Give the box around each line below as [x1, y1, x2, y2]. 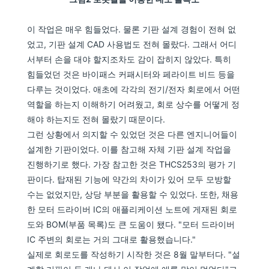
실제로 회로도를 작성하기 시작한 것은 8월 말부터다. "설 [27, 249, 241, 259]
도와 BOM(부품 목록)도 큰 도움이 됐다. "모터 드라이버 [27, 219, 235, 229]
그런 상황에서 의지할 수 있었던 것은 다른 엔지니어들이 [27, 128, 238, 139]
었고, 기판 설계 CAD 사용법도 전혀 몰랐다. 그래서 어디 [27, 38, 237, 49]
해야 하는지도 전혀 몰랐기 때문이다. [27, 113, 166, 124]
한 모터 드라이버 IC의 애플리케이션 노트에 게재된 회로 [27, 204, 238, 214]
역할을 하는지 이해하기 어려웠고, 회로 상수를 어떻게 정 [27, 98, 240, 109]
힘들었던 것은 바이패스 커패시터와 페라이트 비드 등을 [27, 68, 235, 79]
